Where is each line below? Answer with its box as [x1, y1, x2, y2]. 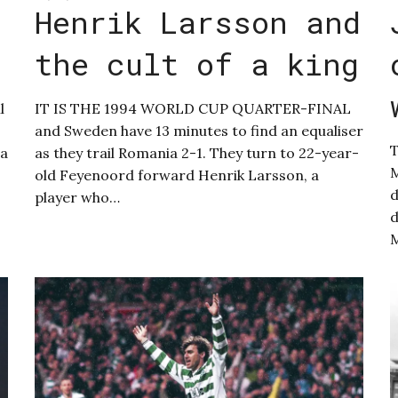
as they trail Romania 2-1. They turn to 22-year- [34, 144, 359, 163]
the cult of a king [34, 44, 359, 84]
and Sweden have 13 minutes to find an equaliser [34, 122, 363, 140]
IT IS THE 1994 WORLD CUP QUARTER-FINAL [34, 99, 351, 118]
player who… [34, 188, 120, 207]
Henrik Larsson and [34, 2, 361, 43]
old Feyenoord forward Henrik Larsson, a [34, 166, 319, 185]
